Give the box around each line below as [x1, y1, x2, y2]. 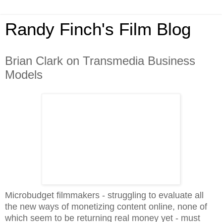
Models [5, 68, 43, 81]
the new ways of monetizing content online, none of [5, 201, 207, 212]
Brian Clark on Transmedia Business [5, 54, 195, 67]
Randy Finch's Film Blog [5, 20, 191, 39]
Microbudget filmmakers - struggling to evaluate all [5, 190, 204, 200]
